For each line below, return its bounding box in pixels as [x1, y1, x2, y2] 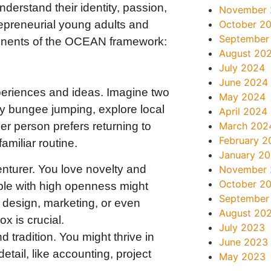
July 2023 [219, 221, 266, 233]
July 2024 [219, 62, 266, 74]
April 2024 [219, 105, 268, 117]
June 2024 [219, 76, 269, 88]
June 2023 [219, 236, 269, 248]
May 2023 [219, 250, 266, 263]
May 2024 [219, 91, 266, 103]
